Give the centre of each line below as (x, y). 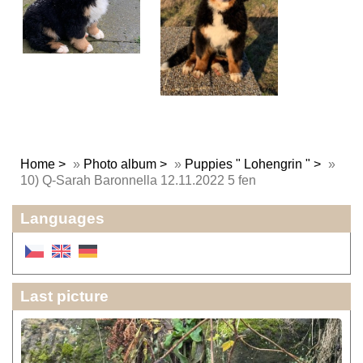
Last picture (64, 296)
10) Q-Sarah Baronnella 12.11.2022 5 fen (138, 180)
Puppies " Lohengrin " (248, 164)
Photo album (120, 164)
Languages (62, 218)
